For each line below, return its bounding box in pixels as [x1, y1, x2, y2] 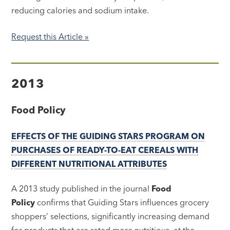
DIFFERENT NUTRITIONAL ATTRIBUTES [11, 158, 167, 169]
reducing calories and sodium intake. [11, 5, 149, 15]
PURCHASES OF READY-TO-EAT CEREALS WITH [11, 144, 199, 155]
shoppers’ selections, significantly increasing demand [11, 210, 210, 221]
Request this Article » [11, 31, 89, 42]
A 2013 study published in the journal [11, 183, 152, 194]
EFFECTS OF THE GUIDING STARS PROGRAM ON [11, 130, 205, 141]
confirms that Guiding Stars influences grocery [37, 197, 209, 207]
